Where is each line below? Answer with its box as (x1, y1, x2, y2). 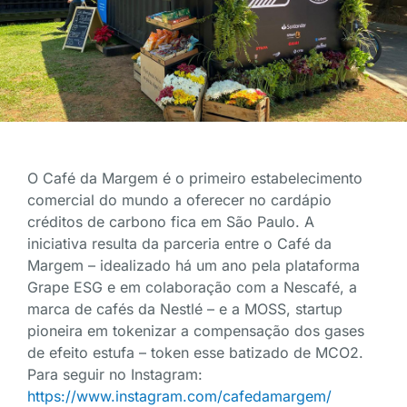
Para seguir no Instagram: (27, 364, 203, 383)
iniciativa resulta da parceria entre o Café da (27, 233, 332, 253)
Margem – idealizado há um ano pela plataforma (27, 255, 360, 274)
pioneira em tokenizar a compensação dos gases (27, 321, 364, 340)
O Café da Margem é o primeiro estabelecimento (27, 168, 362, 187)
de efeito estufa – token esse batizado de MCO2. (27, 342, 363, 362)
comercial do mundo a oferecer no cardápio (27, 190, 332, 209)
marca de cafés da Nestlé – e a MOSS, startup (27, 299, 342, 318)
